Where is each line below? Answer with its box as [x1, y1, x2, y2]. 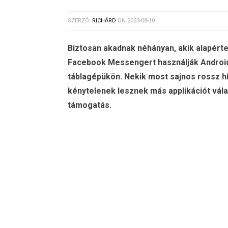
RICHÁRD [92, 17, 116, 24]
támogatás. [68, 100, 111, 110]
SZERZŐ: [68, 17, 92, 24]
